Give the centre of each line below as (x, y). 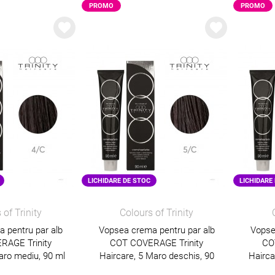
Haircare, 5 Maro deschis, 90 (157, 256)
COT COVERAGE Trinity (157, 243)
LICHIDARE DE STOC (119, 180)
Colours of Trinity (157, 213)
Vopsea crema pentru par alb (157, 230)
